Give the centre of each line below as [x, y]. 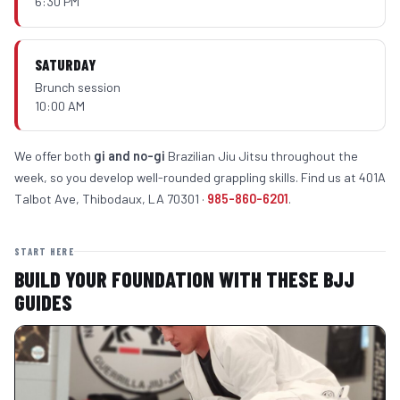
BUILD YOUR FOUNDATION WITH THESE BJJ [184, 279]
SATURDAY [66, 65]
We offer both [54, 156]
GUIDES [43, 303]
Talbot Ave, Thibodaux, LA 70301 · [111, 199]
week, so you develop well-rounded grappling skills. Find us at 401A [200, 178]
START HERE [45, 252]
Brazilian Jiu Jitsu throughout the [262, 156]
